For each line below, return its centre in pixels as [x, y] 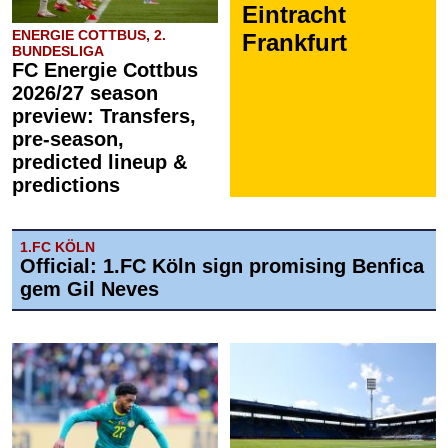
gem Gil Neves [89, 289]
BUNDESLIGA [58, 51]
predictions [66, 185]
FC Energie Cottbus [105, 70]
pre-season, [68, 139]
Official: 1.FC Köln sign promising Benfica [222, 266]
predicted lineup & [99, 162]
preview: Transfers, [104, 116]
